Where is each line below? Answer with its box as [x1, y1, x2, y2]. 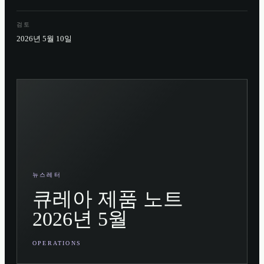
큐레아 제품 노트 [32, 188, 183, 210]
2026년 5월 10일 [16, 34, 72, 43]
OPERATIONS [32, 240, 81, 246]
